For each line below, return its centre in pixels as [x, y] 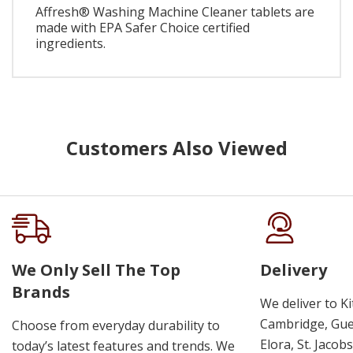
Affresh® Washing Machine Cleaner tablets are [175, 12]
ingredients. [71, 44]
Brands [41, 292]
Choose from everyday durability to [116, 325]
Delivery [294, 269]
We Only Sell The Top [96, 269]
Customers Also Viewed [176, 147]
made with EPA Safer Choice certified [143, 28]
